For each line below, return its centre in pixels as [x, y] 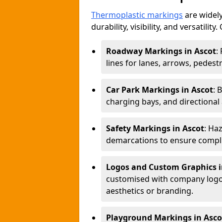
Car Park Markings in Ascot [160, 90]
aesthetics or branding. [150, 191]
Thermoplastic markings [137, 15]
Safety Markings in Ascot [155, 128]
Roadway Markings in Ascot [161, 51]
